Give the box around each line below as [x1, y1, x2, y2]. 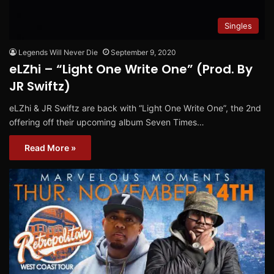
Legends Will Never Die [18, 47, 98, 57]
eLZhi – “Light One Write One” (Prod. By [9, 60, 253, 78]
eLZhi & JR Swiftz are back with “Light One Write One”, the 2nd [9, 102, 261, 113]
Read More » [24, 142, 76, 153]
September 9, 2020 [111, 47, 176, 57]
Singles [224, 20, 252, 31]
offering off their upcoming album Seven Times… [9, 116, 204, 127]
